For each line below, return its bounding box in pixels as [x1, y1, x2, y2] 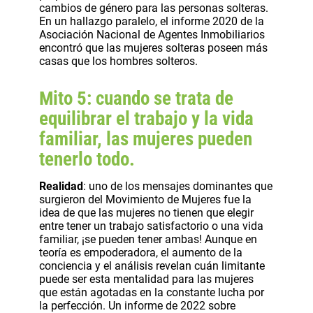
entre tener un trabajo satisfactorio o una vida [39, 219, 263, 233]
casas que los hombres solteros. [39, 54, 198, 68]
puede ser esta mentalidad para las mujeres [39, 272, 254, 286]
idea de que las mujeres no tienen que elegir [39, 205, 254, 219]
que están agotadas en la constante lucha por [39, 285, 264, 299]
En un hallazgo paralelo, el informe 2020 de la [39, 15, 264, 29]
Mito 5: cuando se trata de [39, 87, 233, 110]
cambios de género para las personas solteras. [39, 1, 268, 15]
